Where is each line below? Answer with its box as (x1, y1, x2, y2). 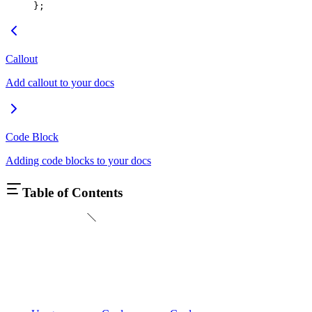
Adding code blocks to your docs (6, 154, 151, 166)
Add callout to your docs (6, 76, 114, 88)
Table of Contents (22, 185, 123, 200)
